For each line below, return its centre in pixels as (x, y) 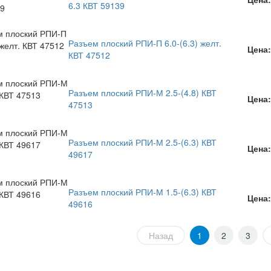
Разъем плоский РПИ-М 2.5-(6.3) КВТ (142, 142)
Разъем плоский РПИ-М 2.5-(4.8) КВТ (142, 93)
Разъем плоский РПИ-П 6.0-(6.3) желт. (145, 43)
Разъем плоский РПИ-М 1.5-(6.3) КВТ (142, 192)
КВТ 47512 (89, 55)
